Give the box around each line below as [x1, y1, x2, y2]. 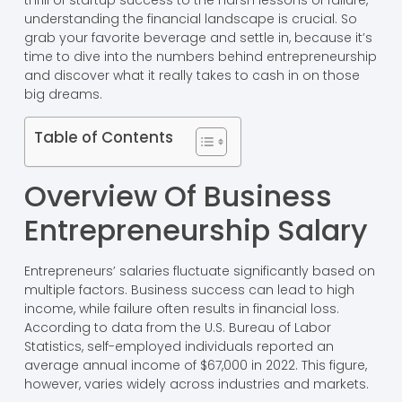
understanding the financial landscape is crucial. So [23, 10, 357, 29]
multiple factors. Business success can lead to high [23, 281, 354, 300]
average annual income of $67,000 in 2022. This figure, [23, 356, 367, 375]
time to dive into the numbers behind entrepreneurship [23, 48, 377, 66]
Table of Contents [33, 127, 173, 149]
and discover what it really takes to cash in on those [23, 66, 360, 85]
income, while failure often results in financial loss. [23, 300, 339, 319]
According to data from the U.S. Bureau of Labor [23, 319, 331, 337]
